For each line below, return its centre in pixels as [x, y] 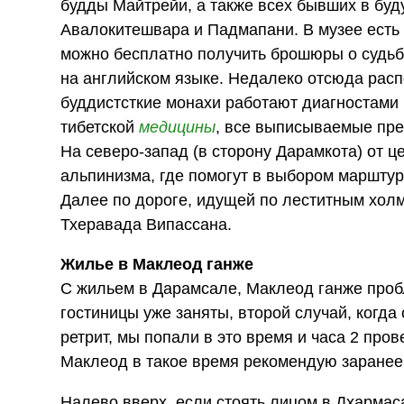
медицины [178, 127]
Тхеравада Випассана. [147, 224]
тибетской [100, 127]
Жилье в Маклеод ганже [157, 265]
